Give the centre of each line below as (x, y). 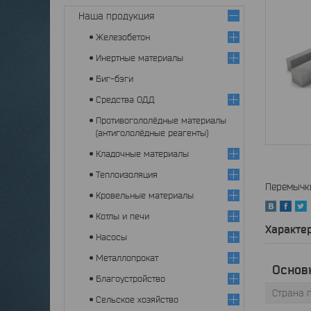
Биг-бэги (115, 79)
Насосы (111, 237)
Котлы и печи (123, 216)
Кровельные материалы (145, 195)
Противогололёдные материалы (161, 120)
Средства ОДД (125, 100)
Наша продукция (116, 16)
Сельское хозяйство (137, 300)
